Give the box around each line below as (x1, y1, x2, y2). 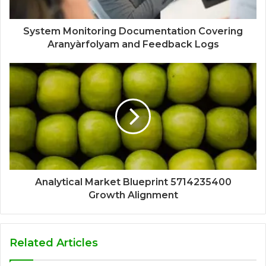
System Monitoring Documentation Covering (23, 26, 243, 37)
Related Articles (9, 236, 98, 250)
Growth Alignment (88, 189, 178, 201)
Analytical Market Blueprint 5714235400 (34, 176, 232, 188)
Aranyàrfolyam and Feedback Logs (47, 39, 219, 50)
